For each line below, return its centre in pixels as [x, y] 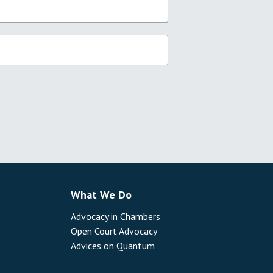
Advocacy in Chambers [115, 216]
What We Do [101, 194]
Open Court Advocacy [114, 231]
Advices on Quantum [112, 245]
